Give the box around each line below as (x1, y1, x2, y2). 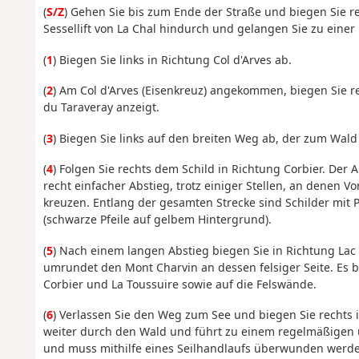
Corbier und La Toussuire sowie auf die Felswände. (42, 276, 317, 292)
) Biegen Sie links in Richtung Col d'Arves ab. (52, 51, 292, 67)
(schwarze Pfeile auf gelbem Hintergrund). (42, 212, 272, 228)
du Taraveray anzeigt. (42, 99, 159, 115)
